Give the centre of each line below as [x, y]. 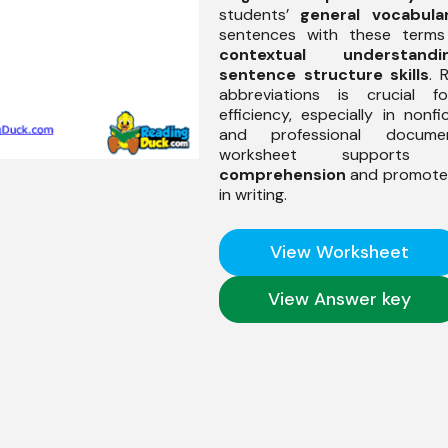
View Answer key [339, 298]
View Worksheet [339, 251]
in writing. [253, 194]
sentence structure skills [324, 74]
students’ [260, 14]
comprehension [282, 174]
